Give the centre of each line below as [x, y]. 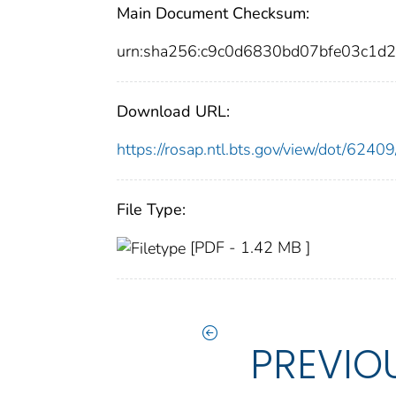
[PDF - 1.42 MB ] [250, 247]
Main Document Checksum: [213, 13]
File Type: [151, 209]
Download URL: [173, 111]
